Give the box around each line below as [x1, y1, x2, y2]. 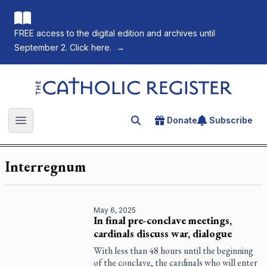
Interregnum [5, 157, 86, 176]
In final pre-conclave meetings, [94, 213, 232, 227]
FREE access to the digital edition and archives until [14, 28, 215, 38]
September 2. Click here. [14, 42, 111, 52]
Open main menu [20, 120, 98, 133]
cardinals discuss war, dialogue [94, 226, 232, 240]
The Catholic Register [33, 77, 129, 89]
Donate [167, 115, 197, 125]
